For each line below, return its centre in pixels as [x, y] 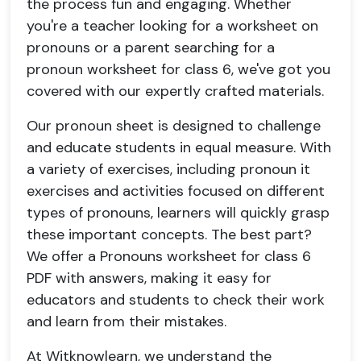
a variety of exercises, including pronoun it [168, 169]
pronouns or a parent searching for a [151, 48]
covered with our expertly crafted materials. [175, 91]
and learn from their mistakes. [127, 322]
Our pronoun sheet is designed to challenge [174, 126]
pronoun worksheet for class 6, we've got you [178, 69]
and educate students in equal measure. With [179, 147]
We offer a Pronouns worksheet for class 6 [169, 256]
